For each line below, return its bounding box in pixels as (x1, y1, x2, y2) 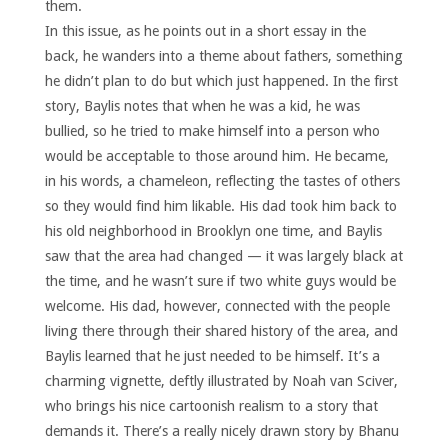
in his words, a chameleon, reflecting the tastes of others (44, 172, 400, 189)
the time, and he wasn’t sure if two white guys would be (44, 272, 396, 289)
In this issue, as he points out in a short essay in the (44, 22, 366, 39)
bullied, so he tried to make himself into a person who (44, 122, 380, 139)
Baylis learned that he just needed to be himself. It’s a (44, 347, 380, 364)
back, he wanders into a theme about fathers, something (44, 47, 403, 64)
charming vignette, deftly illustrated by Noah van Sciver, (44, 372, 398, 389)
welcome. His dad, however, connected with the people (44, 297, 390, 314)
